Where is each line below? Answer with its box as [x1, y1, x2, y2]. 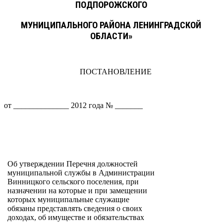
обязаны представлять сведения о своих [7, 204, 143, 213]
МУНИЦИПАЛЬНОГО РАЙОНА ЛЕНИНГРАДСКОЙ [21, 19, 201, 31]
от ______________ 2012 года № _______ [4, 101, 143, 110]
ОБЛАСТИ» [90, 30, 132, 42]
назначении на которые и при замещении [7, 186, 148, 195]
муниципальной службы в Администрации [7, 168, 155, 177]
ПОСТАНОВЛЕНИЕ [79, 67, 152, 76]
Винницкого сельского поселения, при [7, 177, 139, 186]
